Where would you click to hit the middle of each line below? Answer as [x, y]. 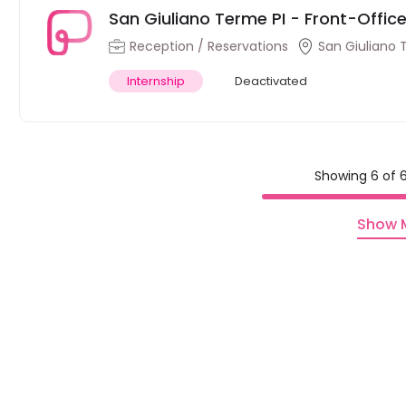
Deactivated [271, 81]
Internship [156, 81]
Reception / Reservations [209, 46]
